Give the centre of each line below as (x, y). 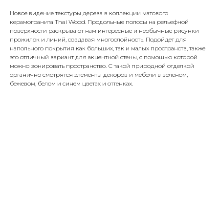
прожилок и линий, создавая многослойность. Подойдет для (98, 39)
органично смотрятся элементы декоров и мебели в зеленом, (99, 75)
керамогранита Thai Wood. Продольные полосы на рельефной (99, 22)
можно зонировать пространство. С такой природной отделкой (102, 66)
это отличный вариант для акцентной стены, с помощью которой (104, 57)
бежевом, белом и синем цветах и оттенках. (71, 83)
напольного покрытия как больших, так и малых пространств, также (108, 48)
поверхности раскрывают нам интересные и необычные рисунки (104, 31)
